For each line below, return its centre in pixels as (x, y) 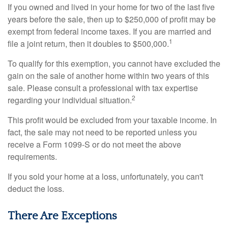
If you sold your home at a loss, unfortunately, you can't (105, 176)
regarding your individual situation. (70, 100)
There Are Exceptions (62, 216)
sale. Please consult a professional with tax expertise (103, 88)
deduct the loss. (36, 189)
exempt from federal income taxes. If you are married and (109, 31)
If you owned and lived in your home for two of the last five (111, 7)
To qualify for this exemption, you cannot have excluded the (114, 63)
